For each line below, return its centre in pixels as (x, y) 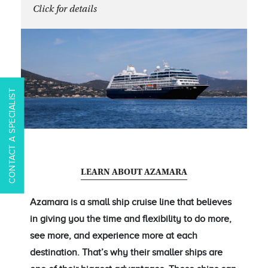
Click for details (65, 10)
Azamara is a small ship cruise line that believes (131, 202)
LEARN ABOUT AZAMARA (134, 172)
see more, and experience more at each (114, 235)
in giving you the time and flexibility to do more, (131, 219)
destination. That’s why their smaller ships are (126, 252)
